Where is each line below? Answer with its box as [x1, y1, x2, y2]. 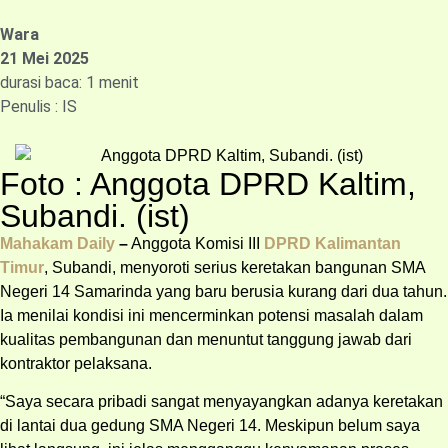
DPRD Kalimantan [264, 234, 401, 252]
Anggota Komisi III [128, 234, 264, 252]
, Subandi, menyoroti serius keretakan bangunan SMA [44, 258, 425, 276]
